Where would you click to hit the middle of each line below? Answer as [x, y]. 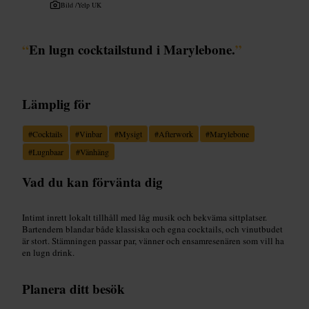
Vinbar [91, 133]
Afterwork [176, 133]
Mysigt [130, 133]
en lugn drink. [48, 252]
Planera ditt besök [73, 288]
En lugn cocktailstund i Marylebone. [132, 49]
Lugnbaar [48, 151]
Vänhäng [94, 151]
